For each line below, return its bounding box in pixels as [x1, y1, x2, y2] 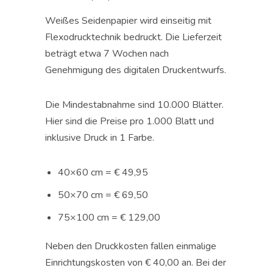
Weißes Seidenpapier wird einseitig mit [45, 14, 211, 28]
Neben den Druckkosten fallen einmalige [45, 239, 216, 253]
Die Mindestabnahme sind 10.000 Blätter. [45, 98, 224, 112]
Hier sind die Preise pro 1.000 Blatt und [45, 115, 214, 129]
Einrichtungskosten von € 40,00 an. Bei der [45, 256, 226, 270]
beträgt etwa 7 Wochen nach [45, 47, 169, 61]
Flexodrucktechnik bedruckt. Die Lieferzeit [45, 30, 222, 44]
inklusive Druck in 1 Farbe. [45, 131, 154, 145]
